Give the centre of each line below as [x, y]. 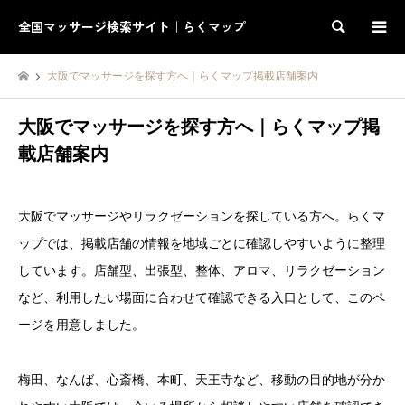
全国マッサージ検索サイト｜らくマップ [132, 27]
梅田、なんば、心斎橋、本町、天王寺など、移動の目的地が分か [202, 380]
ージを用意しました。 [81, 325]
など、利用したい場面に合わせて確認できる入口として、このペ [202, 297]
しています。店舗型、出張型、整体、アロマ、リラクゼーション [202, 270]
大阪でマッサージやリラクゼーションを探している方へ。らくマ [202, 216]
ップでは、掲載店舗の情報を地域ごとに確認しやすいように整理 [202, 243]
